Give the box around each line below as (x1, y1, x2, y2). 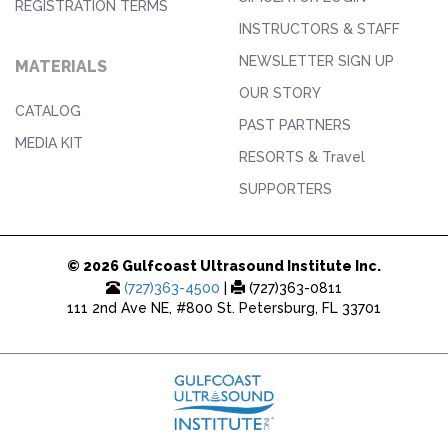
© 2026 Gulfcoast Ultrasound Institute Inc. (67, 257, 381, 274)
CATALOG (15, 102, 81, 119)
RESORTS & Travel (239, 148, 365, 165)
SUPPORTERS (239, 180, 332, 197)
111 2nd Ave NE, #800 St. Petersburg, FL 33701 (67, 299, 381, 316)
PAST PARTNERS (239, 116, 351, 133)
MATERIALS (15, 56, 107, 76)
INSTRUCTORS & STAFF (239, 20, 400, 37)
